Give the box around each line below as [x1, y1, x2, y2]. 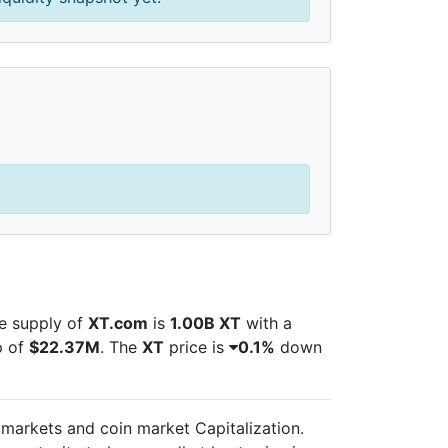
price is [164, 336, 229, 357]
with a [241, 312, 292, 333]
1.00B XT [170, 312, 241, 333]
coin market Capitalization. [100, 417, 304, 438]
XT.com [88, 312, 148, 333]
